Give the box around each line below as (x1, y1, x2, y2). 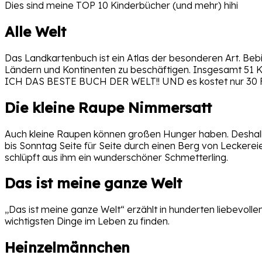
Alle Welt (5, 22, 66, 40)
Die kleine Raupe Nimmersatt (5, 98, 212, 116)
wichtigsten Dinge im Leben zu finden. (5, 215, 170, 227)
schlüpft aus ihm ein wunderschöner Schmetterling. (5, 151, 230, 163)
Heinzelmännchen (5, 239, 130, 257)
